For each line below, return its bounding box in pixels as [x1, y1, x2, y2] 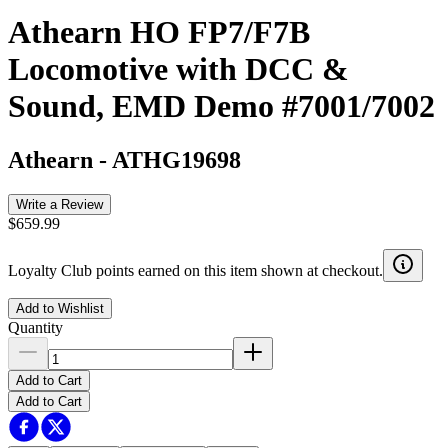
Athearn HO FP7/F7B [8, 14, 310, 51]
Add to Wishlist [16, 300, 104, 316]
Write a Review [16, 196, 103, 212]
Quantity [8, 318, 63, 336]
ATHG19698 [112, 146, 241, 173]
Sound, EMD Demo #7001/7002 [8, 88, 435, 125]
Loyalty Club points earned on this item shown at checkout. [8, 261, 383, 279]
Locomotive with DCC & [8, 51, 349, 88]
